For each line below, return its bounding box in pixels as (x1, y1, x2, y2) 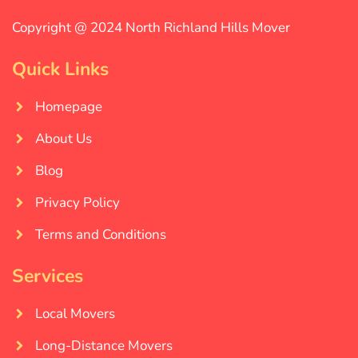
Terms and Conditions (34, 225, 166, 245)
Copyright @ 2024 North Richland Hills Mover (12, 18, 290, 38)
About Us (34, 129, 92, 149)
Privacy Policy (34, 193, 120, 213)
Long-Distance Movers (34, 336, 173, 356)
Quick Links (12, 57, 109, 82)
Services (12, 264, 83, 289)
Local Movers (34, 304, 115, 324)
